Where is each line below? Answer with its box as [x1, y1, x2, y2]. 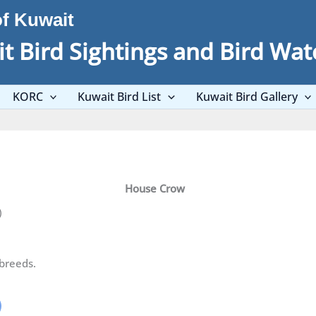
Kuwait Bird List [78, 89, 162, 104]
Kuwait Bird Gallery [195, 89, 298, 104]
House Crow [124, 181, 185, 195]
